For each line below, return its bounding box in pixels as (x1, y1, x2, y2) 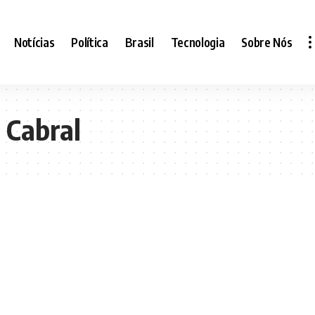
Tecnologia (170, 34, 225, 50)
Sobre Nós (241, 34, 292, 50)
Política (71, 34, 108, 50)
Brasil (124, 34, 154, 50)
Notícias (14, 34, 55, 50)
